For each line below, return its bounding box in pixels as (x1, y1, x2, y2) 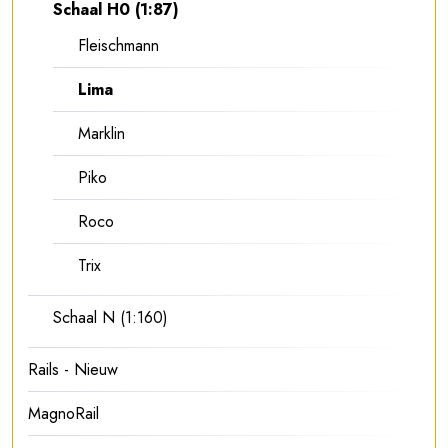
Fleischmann (78, 33, 159, 57)
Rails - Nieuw (28, 357, 118, 381)
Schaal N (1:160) (53, 305, 168, 329)
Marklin (78, 121, 125, 145)
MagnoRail (28, 401, 99, 425)
